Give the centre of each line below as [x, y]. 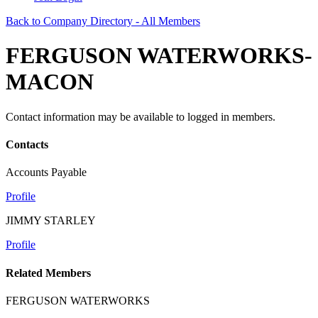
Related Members [48, 273]
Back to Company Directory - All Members [103, 21]
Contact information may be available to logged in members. [141, 116]
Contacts [27, 145]
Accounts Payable [46, 172]
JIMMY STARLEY [51, 221]
